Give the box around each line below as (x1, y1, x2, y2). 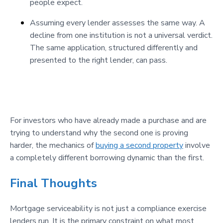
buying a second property (96, 140, 183, 151)
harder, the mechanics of (10, 140, 96, 151)
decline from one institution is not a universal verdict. (30, 30, 213, 41)
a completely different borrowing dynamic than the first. (10, 152, 204, 164)
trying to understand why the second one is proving (10, 127, 188, 139)
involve (183, 140, 210, 151)
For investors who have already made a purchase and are (10, 115, 207, 126)
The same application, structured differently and (30, 42, 198, 54)
